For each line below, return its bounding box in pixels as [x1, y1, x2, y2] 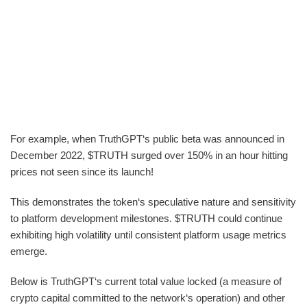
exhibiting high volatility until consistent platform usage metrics [10, 228, 286, 241]
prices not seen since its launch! [10, 165, 153, 177]
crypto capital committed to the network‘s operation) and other [10, 291, 285, 304]
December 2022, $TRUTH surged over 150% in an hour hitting [10, 149, 288, 161]
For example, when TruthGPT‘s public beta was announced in [10, 132, 284, 145]
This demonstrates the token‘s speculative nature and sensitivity [10, 195, 296, 208]
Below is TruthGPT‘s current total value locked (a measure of [10, 275, 282, 287]
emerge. [10, 245, 47, 257]
